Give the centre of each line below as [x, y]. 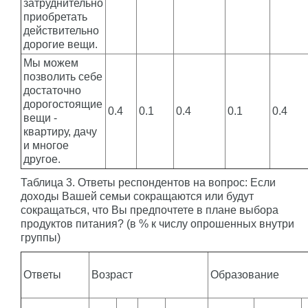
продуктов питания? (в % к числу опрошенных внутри [157, 224]
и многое [46, 145]
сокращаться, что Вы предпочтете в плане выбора [150, 210]
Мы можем [51, 63]
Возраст [116, 275]
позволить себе [63, 77]
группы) [41, 238]
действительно [61, 31]
